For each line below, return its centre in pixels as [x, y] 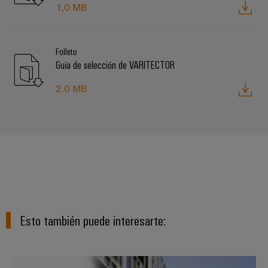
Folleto [66, 52]
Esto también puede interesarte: [93, 220]
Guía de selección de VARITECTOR [115, 65]
